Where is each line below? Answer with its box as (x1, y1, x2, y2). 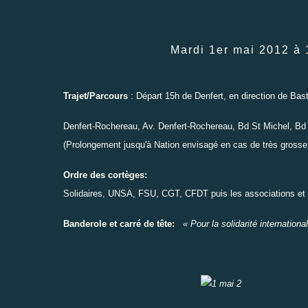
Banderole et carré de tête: (63, 219, 175, 230)
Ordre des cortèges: (63, 170, 147, 181)
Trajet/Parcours (63, 91, 128, 102)
